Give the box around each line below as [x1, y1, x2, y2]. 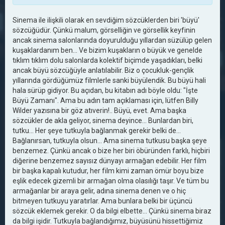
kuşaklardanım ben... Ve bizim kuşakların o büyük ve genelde [13, 46, 202, 54]
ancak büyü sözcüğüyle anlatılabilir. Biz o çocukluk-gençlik [13, 66, 194, 74]
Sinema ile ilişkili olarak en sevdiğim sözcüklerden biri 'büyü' [13, 16, 199, 24]
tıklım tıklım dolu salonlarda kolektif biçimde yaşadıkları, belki [13, 56, 202, 64]
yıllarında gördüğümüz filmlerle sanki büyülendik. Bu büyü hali [13, 76, 206, 84]
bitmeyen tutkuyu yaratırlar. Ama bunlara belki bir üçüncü [13, 197, 192, 205]
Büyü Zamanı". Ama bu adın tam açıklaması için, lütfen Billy [13, 96, 198, 104]
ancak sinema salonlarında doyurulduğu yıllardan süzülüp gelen [13, 36, 212, 44]
